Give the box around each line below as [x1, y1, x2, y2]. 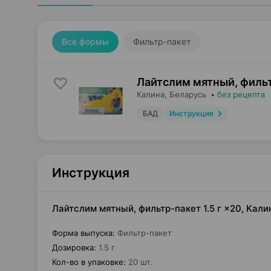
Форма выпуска [52, 228, 113, 238]
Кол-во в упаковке [52, 257, 123, 267]
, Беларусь [165, 90, 206, 99]
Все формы [62, 36, 109, 47]
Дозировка [52, 243, 94, 252]
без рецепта [217, 90, 265, 99]
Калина [137, 90, 165, 99]
